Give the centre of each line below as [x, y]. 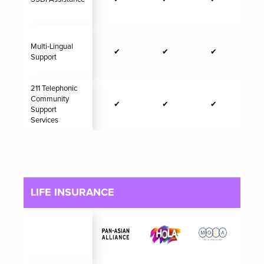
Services [44, 120]
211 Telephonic [54, 88]
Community [50, 99]
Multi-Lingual [52, 47]
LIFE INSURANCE [72, 193]
